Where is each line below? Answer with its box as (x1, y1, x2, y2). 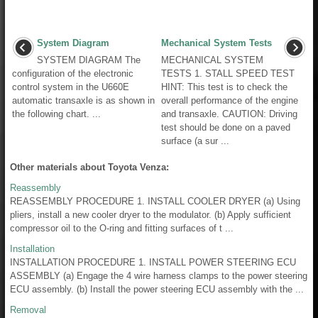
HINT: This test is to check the (161, 81, 287, 92)
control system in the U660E (12, 81, 129, 92)
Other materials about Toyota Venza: (10, 161, 169, 172)
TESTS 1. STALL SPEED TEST (161, 67, 295, 79)
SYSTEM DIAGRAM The (37, 54, 141, 65)
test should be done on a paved (161, 121, 290, 133)
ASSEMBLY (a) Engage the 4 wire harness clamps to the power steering (10, 270, 307, 281)
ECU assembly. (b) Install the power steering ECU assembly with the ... (10, 283, 304, 295)
